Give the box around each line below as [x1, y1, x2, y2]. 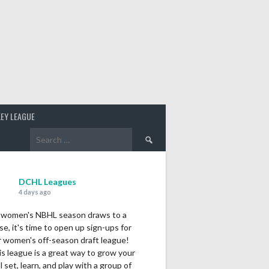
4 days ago [19, 187, 51, 196]
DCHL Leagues [19, 176, 76, 187]
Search [131, 128, 159, 140]
